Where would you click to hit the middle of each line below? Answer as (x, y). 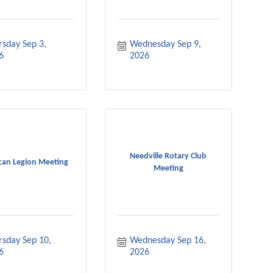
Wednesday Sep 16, (168, 241)
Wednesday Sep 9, (165, 44)
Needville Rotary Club (168, 156)
